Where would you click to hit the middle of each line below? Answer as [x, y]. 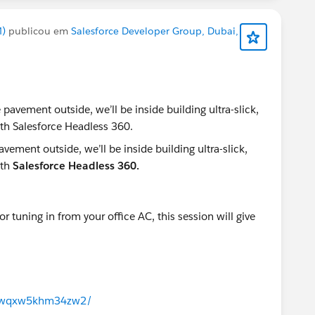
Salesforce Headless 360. [76, 165]
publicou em [38, 31]
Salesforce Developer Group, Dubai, [155, 31]
